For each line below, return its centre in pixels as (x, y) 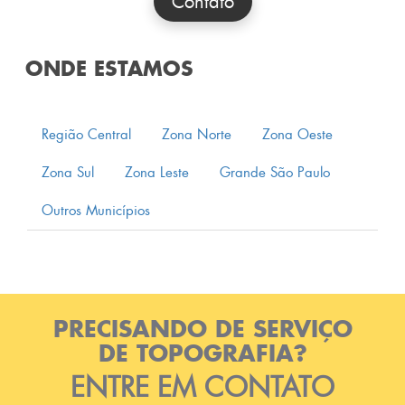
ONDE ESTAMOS (109, 68)
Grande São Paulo (275, 172)
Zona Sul (68, 172)
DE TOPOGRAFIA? (202, 353)
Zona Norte (197, 134)
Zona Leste (157, 172)
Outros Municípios (96, 210)
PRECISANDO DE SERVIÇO (202, 328)
